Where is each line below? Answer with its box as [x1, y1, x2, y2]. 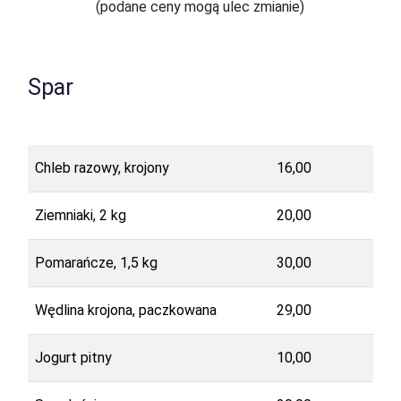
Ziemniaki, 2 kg [34, 206, 126, 224]
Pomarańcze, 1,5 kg [34, 253, 158, 271]
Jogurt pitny [34, 348, 112, 366]
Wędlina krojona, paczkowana [34, 301, 217, 319]
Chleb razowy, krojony [34, 158, 169, 176]
